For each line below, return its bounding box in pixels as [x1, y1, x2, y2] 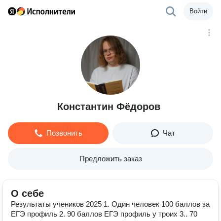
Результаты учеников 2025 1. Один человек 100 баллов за [11, 200, 210, 208]
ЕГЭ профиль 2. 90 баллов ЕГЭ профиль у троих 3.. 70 [11, 210, 197, 218]
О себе [11, 188, 44, 199]
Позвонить [46, 129, 82, 137]
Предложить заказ [79, 154, 142, 163]
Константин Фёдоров [57, 101, 160, 112]
